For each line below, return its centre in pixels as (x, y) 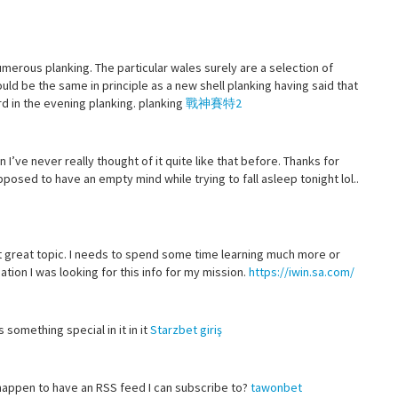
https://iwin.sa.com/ (302, 271)
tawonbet (276, 387)
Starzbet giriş (186, 329)
